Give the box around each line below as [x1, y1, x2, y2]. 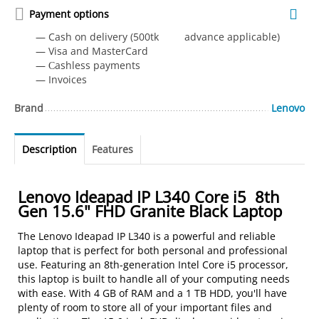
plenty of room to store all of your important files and [18, 300, 273, 314]
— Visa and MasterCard [36, 44, 149, 58]
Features [92, 142, 134, 156]
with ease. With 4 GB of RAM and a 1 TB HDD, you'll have [18, 286, 288, 300]
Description [22, 142, 78, 156]
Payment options [29, 7, 110, 21]
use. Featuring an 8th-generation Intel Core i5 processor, [18, 258, 289, 271]
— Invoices [36, 73, 88, 86]
